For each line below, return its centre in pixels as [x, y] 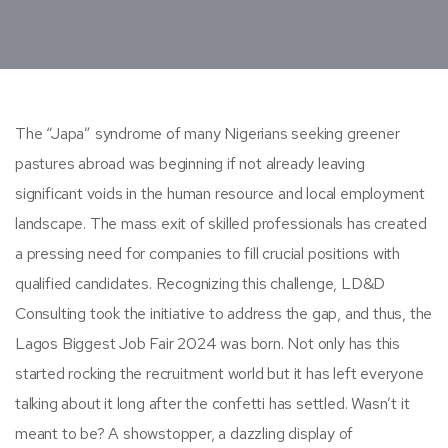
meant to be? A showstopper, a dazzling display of [184, 433]
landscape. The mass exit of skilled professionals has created [221, 223]
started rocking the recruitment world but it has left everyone [219, 373]
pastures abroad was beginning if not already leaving [190, 163]
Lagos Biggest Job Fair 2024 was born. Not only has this [207, 343]
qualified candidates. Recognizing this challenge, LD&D [200, 283]
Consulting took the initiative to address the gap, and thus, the [224, 313]
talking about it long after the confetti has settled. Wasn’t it [212, 403]
